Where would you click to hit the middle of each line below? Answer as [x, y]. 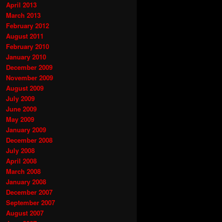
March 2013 [23, 15]
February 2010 [28, 46]
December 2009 [29, 67]
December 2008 [29, 140]
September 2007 [30, 202]
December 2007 [29, 192]
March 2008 [23, 171]
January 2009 [26, 129]
